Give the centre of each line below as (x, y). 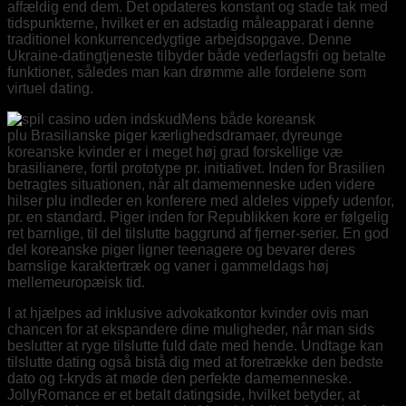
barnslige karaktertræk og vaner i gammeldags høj (168, 266)
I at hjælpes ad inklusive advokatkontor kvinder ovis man (188, 313)
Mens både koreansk (248, 119)
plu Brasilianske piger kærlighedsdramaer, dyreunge (175, 135)
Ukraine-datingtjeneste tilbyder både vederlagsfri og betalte (197, 55)
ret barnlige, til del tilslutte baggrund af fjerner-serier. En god (198, 233)
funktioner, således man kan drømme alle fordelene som (187, 72)
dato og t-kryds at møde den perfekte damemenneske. (179, 378)
